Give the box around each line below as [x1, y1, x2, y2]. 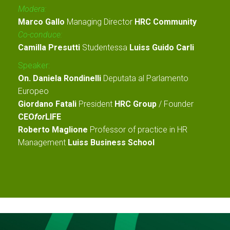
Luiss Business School [68, 138, 155, 148]
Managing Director [65, 17, 135, 27]
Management [18, 138, 68, 148]
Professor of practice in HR [88, 125, 187, 135]
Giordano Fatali [18, 99, 76, 109]
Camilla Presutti [18, 43, 80, 53]
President [76, 99, 114, 109]
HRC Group [114, 99, 157, 109]
